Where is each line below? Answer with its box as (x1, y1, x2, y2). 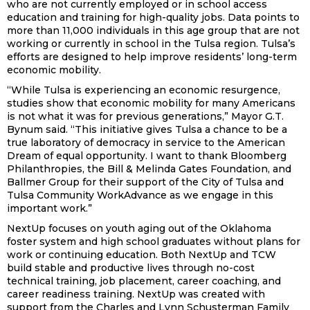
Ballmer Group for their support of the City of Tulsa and (7, 176, 284, 188)
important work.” (7, 202, 98, 215)
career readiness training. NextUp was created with (7, 288, 265, 300)
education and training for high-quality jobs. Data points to (7, 11, 300, 24)
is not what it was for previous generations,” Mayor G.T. (7, 110, 284, 122)
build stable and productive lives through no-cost (7, 262, 255, 274)
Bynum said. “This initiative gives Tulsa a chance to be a (7, 123, 287, 136)
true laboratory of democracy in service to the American (7, 136, 285, 149)
